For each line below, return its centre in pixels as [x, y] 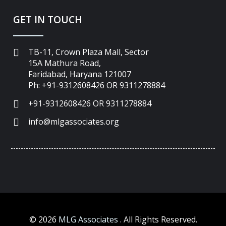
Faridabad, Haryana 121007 [80, 74]
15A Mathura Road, [65, 63]
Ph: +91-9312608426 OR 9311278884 [97, 85]
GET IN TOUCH [48, 19]
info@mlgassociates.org [74, 121]
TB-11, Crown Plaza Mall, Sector [89, 52]
